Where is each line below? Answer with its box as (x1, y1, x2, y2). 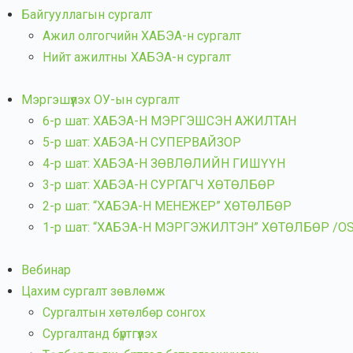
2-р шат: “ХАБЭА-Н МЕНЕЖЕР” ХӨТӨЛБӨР (43, 199, 292, 214)
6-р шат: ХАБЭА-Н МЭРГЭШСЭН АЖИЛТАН (43, 113, 296, 128)
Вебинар (21, 262, 71, 277)
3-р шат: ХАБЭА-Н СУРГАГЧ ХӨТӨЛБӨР (43, 177, 275, 192)
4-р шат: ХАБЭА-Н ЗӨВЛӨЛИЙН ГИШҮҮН (43, 156, 285, 171)
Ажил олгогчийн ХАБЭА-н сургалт (43, 28, 241, 43)
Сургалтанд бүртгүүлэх (43, 326, 158, 341)
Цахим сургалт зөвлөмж (21, 284, 165, 299)
